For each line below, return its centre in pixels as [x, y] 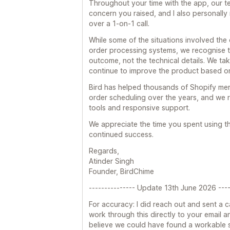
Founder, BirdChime [121, 171]
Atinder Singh [111, 161]
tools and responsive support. [139, 107]
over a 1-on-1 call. [119, 23]
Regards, [104, 150]
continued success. [121, 134]
